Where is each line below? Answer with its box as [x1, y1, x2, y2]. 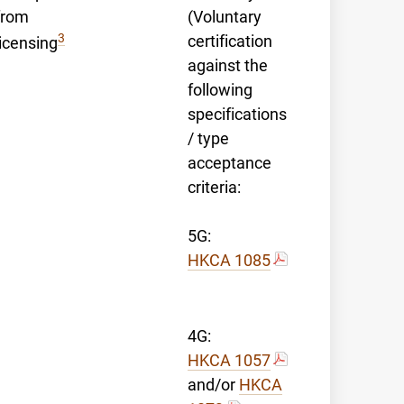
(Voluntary [188, 7, 262, 26]
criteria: [188, 178, 241, 197]
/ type [188, 129, 229, 148]
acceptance [188, 153, 271, 172]
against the [188, 56, 268, 75]
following [188, 80, 252, 99]
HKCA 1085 [188, 251, 271, 270]
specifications [188, 105, 287, 124]
